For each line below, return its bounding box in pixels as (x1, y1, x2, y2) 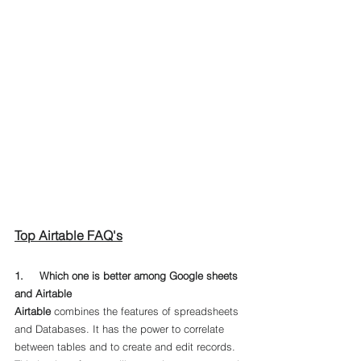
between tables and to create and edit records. (15, 340, 239, 353)
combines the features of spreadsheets (51, 305, 242, 317)
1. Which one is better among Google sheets (15, 269, 241, 282)
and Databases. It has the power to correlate (15, 322, 227, 335)
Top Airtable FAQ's (15, 227, 122, 243)
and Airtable (15, 287, 72, 300)
